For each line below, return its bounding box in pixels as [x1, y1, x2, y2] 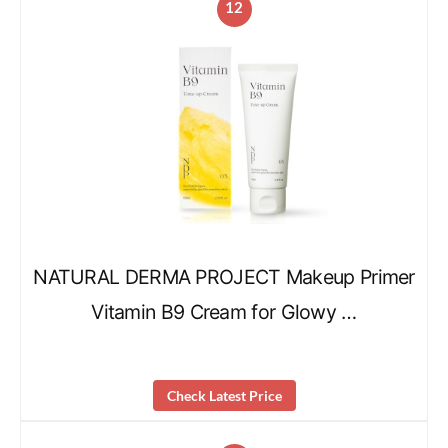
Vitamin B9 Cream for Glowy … [91, 300, 357, 325]
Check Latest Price [166, 386, 282, 404]
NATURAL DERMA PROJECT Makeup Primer [33, 265, 415, 290]
